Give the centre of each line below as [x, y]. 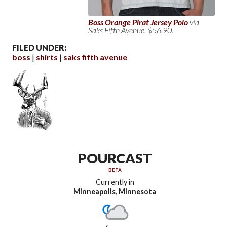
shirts [47, 57]
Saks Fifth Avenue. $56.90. [131, 30]
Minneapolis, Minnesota [115, 192]
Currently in [115, 182]
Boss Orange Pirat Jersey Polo [138, 22]
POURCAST [115, 158]
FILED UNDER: [39, 47]
